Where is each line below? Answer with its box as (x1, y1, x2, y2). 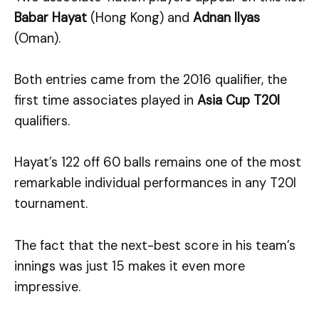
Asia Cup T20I (197, 92, 280, 110)
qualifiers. (14, 113, 70, 130)
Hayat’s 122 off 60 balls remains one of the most (14, 154, 301, 172)
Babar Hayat (14, 9, 87, 26)
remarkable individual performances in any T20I (14, 174, 296, 192)
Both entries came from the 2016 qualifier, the (14, 71, 287, 89)
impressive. (14, 278, 80, 296)
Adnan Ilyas (193, 9, 260, 26)
